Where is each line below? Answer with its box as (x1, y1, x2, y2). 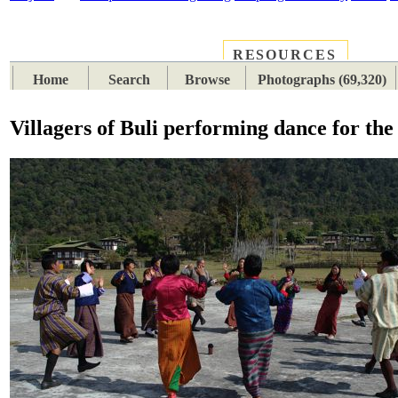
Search (108, 72, 151, 88)
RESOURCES (232, 47, 337, 63)
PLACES (39, 48, 104, 64)
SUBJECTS (126, 48, 210, 64)
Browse (185, 72, 231, 88)
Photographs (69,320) (257, 72, 386, 88)
